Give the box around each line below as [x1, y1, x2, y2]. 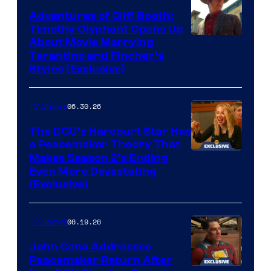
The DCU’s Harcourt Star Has [29, 124, 191, 138]
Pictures [191, 89, 233, 106]
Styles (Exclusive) [29, 62, 125, 76]
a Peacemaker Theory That [29, 137, 180, 151]
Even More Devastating [29, 164, 157, 178]
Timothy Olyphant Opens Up [29, 22, 183, 36]
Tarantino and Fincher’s [29, 48, 164, 62]
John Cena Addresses [29, 240, 151, 253]
